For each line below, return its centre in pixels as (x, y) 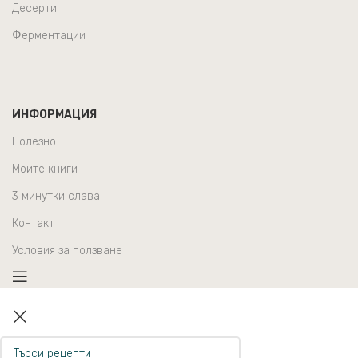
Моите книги (45, 169)
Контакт (33, 224)
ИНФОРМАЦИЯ (54, 115)
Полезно (34, 142)
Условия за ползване (67, 251)
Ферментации (49, 36)
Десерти (34, 9)
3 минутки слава (56, 197)
